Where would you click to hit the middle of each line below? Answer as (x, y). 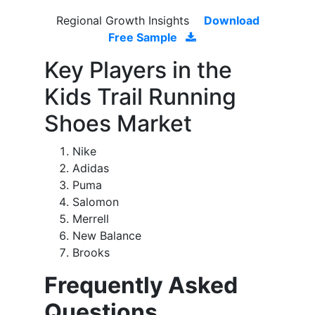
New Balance (107, 236)
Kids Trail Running (140, 97)
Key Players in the (138, 70)
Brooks (91, 253)
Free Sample (144, 38)
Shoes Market (118, 124)
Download (231, 21)
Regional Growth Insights (124, 21)
